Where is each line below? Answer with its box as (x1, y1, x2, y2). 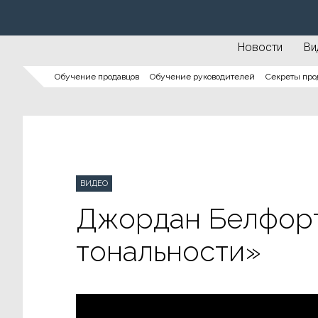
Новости (238, 40, 283, 54)
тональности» (76, 234, 261, 268)
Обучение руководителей (150, 72, 255, 82)
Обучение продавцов (55, 72, 139, 82)
